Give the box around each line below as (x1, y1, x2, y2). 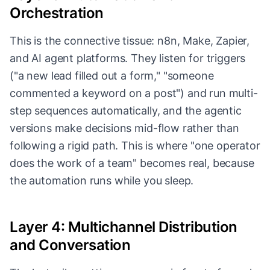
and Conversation (10, 236, 131, 254)
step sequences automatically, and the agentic (10, 104, 242, 118)
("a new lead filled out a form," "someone (10, 69, 214, 83)
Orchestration (10, 4, 104, 22)
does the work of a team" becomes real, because (10, 157, 254, 170)
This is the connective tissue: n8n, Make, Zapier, (10, 34, 250, 48)
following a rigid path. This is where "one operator (10, 139, 260, 152)
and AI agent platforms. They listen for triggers (10, 52, 246, 65)
